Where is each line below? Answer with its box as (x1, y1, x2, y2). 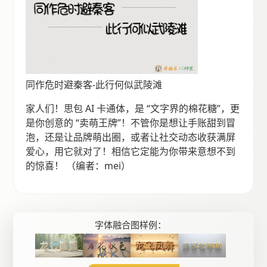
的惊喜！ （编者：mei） (26, 159, 131, 172)
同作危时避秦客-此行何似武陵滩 (26, 77, 163, 91)
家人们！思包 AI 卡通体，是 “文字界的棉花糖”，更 (26, 101, 240, 115)
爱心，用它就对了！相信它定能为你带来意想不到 (26, 144, 236, 158)
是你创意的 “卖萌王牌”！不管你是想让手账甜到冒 (26, 116, 236, 129)
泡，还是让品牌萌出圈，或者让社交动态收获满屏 (26, 130, 236, 144)
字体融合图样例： (95, 218, 166, 231)
